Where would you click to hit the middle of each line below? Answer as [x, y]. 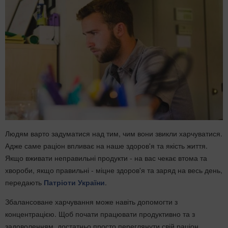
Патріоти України [74, 182]
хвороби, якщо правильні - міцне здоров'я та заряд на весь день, [114, 170]
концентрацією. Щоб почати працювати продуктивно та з [100, 213]
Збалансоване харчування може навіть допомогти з [91, 201]
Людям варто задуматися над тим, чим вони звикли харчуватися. [114, 133]
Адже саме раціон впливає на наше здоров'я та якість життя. [106, 145]
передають [24, 182]
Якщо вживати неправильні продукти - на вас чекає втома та [106, 158]
